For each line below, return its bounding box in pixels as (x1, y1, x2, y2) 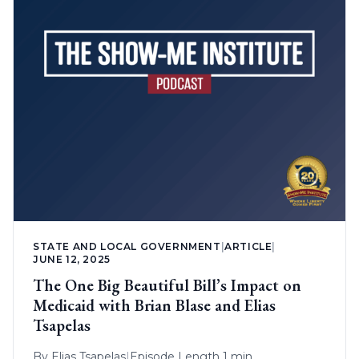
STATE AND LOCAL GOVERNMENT (33, 240, 221, 252)
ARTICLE (224, 240, 272, 252)
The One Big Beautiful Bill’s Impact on (33, 274, 301, 296)
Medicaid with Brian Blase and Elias (33, 294, 276, 316)
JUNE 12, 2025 (33, 252, 111, 265)
